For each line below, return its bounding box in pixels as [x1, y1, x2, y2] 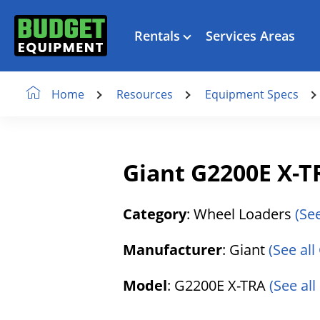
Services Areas [206, 26, 295, 44]
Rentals [134, 26, 180, 44]
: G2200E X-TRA [167, 276, 269, 295]
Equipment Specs [205, 86, 299, 102]
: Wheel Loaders [186, 204, 295, 224]
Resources [116, 86, 173, 102]
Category [123, 204, 186, 224]
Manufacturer [123, 240, 222, 259]
